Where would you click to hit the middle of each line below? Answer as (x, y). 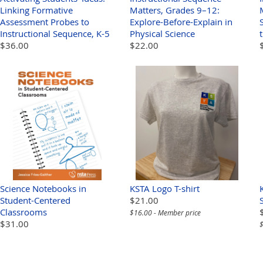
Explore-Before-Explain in (181, 22)
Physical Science (162, 34)
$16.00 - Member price (165, 213)
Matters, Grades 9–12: (175, 10)
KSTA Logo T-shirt (165, 189)
